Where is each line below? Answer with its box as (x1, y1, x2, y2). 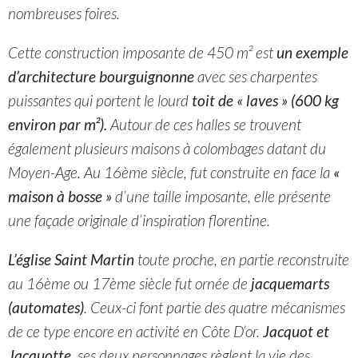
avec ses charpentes (194, 66, 317, 86)
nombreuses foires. (8, 3, 120, 22)
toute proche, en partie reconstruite (134, 250, 349, 269)
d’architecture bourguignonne (8, 66, 194, 86)
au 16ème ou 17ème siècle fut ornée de (8, 274, 251, 293)
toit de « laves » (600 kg (192, 90, 339, 109)
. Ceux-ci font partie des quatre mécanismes (84, 298, 345, 317)
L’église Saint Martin (8, 250, 134, 269)
